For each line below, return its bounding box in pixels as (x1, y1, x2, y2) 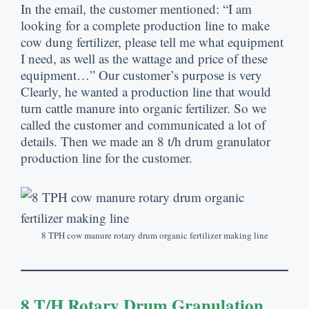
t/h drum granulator (168, 132, 270, 150)
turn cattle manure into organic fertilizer (21, 99, 227, 117)
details (21, 132, 54, 150)
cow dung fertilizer (21, 32, 118, 50)
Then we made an (61, 132, 154, 150)
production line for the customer (21, 148, 189, 166)
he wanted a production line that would (65, 82, 271, 100)
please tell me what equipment (125, 32, 283, 50)
